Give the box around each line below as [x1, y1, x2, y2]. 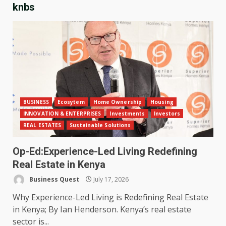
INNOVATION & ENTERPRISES [23, 110, 101, 118]
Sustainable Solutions [70, 122, 131, 129]
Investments [109, 110, 145, 118]
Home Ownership [93, 98, 142, 106]
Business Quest [28, 175, 79, 184]
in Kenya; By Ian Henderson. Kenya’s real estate [13, 204, 191, 215]
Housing [150, 98, 174, 106]
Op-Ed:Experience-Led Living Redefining [13, 145, 197, 158]
